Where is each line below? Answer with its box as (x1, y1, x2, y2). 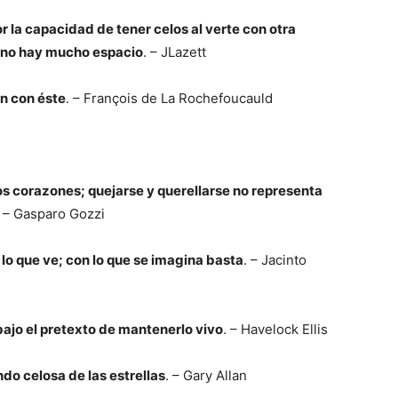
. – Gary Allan (165, 367, 247, 384)
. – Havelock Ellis (223, 321, 328, 338)
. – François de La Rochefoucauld (66, 90, 273, 107)
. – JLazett (143, 44, 206, 60)
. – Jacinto (243, 251, 306, 268)
